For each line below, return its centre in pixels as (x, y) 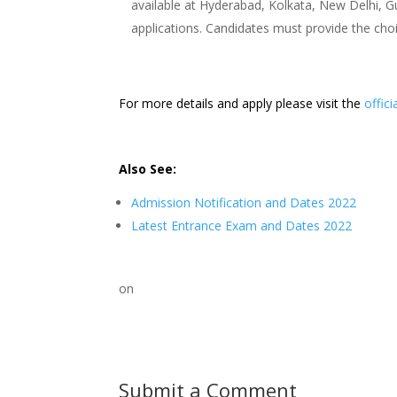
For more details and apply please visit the (242, 103)
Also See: (148, 169)
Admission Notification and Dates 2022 (244, 202)
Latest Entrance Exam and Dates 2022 (242, 226)
